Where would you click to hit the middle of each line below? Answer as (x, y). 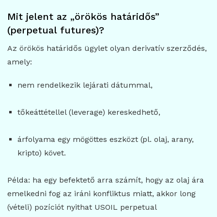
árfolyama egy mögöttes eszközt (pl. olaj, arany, (105, 139)
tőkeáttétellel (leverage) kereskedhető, (89, 112)
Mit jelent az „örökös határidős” (83, 16)
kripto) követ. (41, 153)
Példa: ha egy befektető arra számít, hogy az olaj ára (106, 180)
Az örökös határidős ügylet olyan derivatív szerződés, (107, 48)
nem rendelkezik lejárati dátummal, (85, 85)
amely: (20, 62)
